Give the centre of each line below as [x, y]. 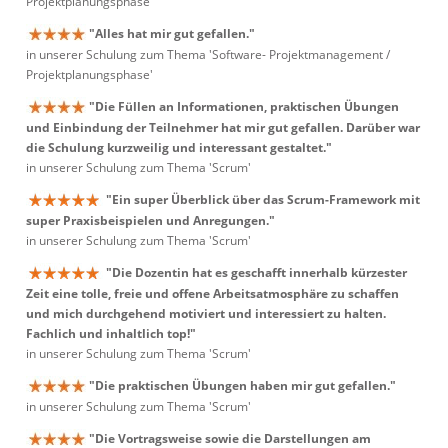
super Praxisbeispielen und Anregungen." [150, 221]
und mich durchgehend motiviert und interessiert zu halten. [206, 314]
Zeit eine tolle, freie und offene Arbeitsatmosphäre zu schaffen [212, 294]
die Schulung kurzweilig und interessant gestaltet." [179, 148]
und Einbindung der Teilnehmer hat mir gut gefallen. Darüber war [223, 128]
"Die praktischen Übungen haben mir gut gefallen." [242, 385]
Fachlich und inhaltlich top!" [111, 334]
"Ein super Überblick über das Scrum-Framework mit [263, 199]
